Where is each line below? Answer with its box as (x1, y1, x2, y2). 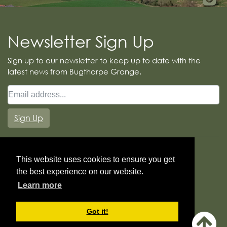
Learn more (18, 181, 62, 190)
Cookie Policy (88, 202, 139, 212)
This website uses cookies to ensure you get (16, 155, 175, 164)
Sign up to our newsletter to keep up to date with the (8, 55, 201, 65)
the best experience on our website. (16, 167, 143, 176)
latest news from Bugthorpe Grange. (8, 66, 141, 77)
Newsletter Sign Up (8, 31, 154, 51)
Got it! (86, 207, 108, 216)
